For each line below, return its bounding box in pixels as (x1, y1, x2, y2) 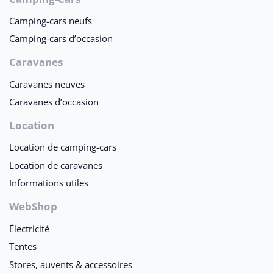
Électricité (9, 222, 49, 235)
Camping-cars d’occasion (9, 32, 113, 45)
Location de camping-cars (9, 141, 116, 154)
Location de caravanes (9, 158, 102, 171)
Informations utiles (9, 177, 88, 190)
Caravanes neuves (9, 77, 85, 90)
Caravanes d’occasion (9, 96, 99, 108)
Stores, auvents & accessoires (9, 258, 132, 271)
